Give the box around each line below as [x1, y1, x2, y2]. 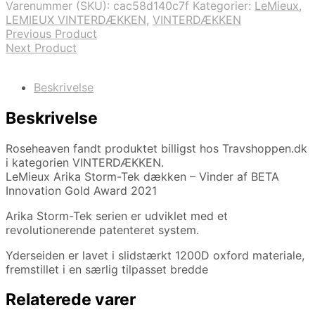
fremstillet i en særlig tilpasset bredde [6, 262, 208, 276]
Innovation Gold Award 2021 [6, 183, 157, 198]
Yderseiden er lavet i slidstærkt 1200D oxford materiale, [6, 247, 304, 262]
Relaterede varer [6, 289, 136, 309]
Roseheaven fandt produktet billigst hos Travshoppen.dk [6, 141, 307, 155]
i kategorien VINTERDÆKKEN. [6, 155, 164, 169]
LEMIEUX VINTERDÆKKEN [6, 13, 146, 27]
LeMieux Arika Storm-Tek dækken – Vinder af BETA [6, 169, 279, 184]
